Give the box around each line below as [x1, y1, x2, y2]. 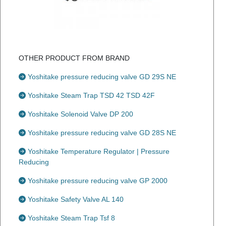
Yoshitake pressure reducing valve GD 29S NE [26, 73, 176, 81]
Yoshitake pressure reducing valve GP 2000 [26, 177, 167, 185]
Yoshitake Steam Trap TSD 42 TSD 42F [26, 91, 155, 99]
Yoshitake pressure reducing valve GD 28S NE [26, 129, 176, 137]
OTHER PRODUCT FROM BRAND [19, 54, 130, 62]
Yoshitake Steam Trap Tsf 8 [26, 214, 115, 222]
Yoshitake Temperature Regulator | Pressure [26, 147, 169, 155]
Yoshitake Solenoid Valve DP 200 [26, 110, 133, 118]
